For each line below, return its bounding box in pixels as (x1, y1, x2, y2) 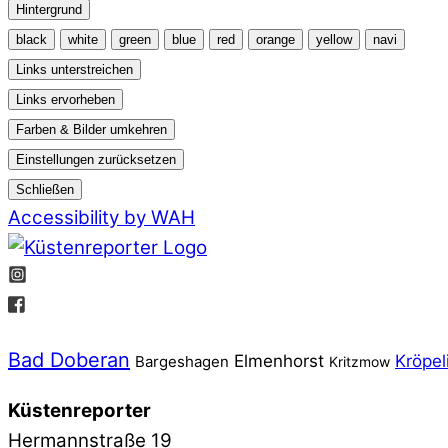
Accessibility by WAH (8, 205, 195, 229)
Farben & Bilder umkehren (16, 121, 167, 137)
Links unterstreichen (16, 61, 133, 77)
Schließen (16, 181, 74, 197)
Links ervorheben (16, 91, 115, 107)
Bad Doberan (8, 347, 130, 372)
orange (256, 31, 295, 47)
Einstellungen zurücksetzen (16, 151, 176, 167)
